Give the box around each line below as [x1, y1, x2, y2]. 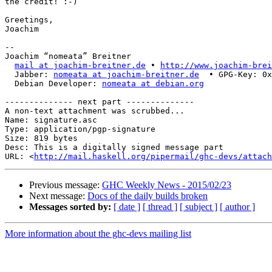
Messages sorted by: [29, 202, 111, 212]
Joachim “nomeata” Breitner [5, 52, 131, 61]
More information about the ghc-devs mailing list [5, 228, 191, 239]
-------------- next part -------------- [5, 97, 194, 107]
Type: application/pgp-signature [5, 124, 155, 134]
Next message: [29, 191, 87, 202]
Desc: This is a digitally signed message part [5, 143, 223, 152]
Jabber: [15, 70, 53, 80]
